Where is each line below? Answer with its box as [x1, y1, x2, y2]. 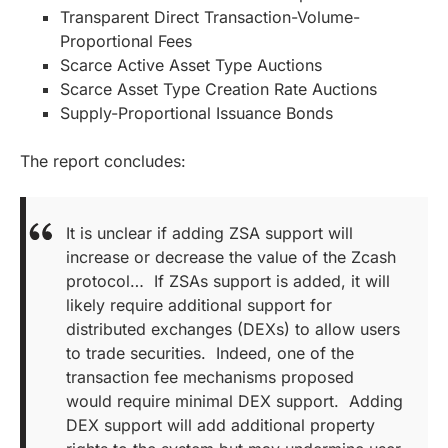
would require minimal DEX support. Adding [66, 390, 403, 411]
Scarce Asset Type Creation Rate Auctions [60, 78, 377, 99]
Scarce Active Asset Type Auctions [60, 54, 322, 75]
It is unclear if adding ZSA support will [66, 222, 353, 243]
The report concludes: [20, 150, 186, 171]
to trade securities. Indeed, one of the [66, 342, 354, 363]
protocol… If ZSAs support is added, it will [66, 270, 390, 291]
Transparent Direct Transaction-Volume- [60, 6, 360, 27]
